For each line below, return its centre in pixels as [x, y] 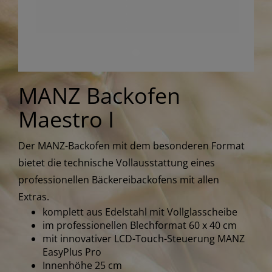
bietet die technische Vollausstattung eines [117, 163]
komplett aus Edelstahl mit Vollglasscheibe [140, 212]
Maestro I [66, 119]
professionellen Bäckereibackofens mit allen [119, 180]
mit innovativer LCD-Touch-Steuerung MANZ [144, 239]
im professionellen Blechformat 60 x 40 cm [140, 225]
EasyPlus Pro [72, 252]
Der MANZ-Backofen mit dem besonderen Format [131, 146]
